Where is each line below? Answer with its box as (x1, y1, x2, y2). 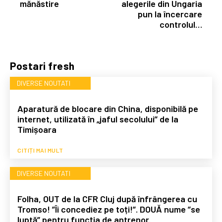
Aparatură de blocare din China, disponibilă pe (17, 103, 198, 114)
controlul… (159, 18, 202, 30)
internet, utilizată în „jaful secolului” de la (17, 113, 178, 124)
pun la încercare (137, 8, 202, 19)
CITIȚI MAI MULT (17, 146, 63, 154)
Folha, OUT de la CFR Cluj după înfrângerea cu (17, 193, 197, 204)
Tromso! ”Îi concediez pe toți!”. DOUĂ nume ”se (17, 203, 200, 215)
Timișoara (17, 123, 56, 135)
